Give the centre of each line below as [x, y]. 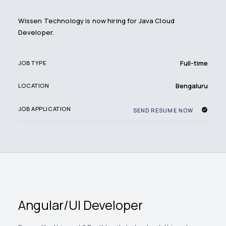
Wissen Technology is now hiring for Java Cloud [96, 21]
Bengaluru [192, 86]
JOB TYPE [32, 63]
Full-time [194, 63]
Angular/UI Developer [80, 205]
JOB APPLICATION [44, 109]
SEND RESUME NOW [163, 110]
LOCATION [34, 86]
